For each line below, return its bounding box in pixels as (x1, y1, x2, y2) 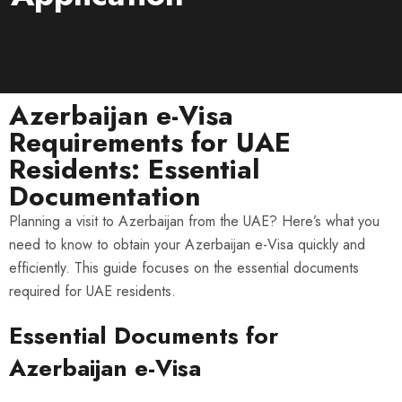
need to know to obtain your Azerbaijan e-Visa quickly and (9, 234, 365, 256)
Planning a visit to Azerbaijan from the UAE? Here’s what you (9, 211, 380, 232)
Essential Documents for (9, 319, 278, 354)
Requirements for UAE (9, 123, 291, 162)
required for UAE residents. (9, 281, 176, 302)
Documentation (9, 177, 200, 216)
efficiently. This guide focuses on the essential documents (9, 258, 359, 279)
